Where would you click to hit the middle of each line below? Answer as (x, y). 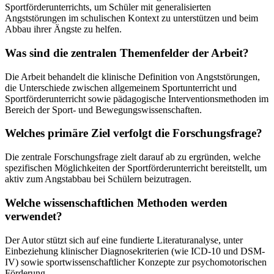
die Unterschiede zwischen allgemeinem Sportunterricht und (121, 87)
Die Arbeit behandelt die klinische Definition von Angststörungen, (132, 76)
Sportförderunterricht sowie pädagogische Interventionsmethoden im (137, 98)
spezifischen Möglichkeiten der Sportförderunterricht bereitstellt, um (136, 168)
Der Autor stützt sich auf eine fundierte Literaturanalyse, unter (124, 240)
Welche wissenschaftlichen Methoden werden (116, 202)
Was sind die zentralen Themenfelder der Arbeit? (127, 53)
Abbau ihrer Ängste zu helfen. (63, 29)
